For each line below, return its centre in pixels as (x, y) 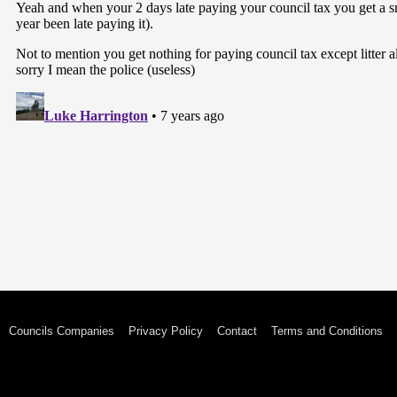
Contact (237, 331)
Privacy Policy (166, 331)
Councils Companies (62, 331)
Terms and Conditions (327, 331)
